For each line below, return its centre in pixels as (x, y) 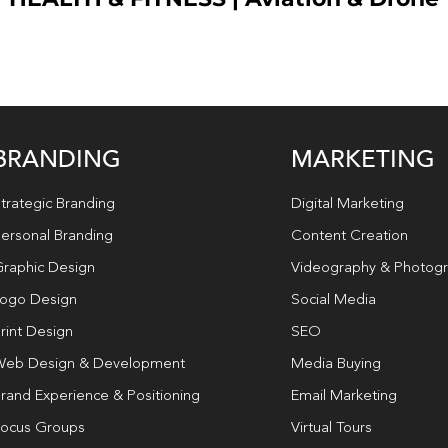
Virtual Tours (331, 428)
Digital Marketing (347, 204)
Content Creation (349, 236)
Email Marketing (344, 396)
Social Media (333, 300)
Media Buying (336, 364)
